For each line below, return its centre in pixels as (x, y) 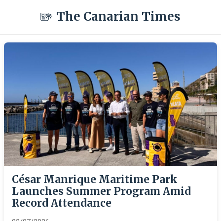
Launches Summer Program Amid (101, 191)
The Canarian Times (118, 17)
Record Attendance (62, 203)
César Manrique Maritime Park (95, 180)
